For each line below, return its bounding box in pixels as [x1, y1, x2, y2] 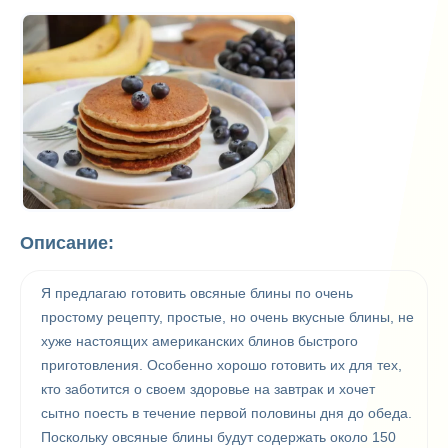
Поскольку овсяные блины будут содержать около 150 [41, 429, 396, 446]
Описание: [20, 233, 114, 254]
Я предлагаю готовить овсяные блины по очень [41, 285, 353, 302]
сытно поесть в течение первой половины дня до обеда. [41, 405, 412, 422]
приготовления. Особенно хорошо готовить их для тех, [41, 357, 402, 374]
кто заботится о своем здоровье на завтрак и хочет [41, 381, 375, 398]
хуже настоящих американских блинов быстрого [41, 333, 358, 350]
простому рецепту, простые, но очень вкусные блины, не [41, 309, 414, 326]
